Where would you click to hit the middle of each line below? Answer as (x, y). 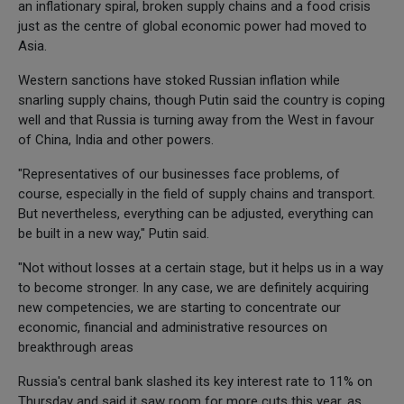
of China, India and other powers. (116, 139)
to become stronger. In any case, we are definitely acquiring (193, 287)
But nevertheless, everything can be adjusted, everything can (196, 213)
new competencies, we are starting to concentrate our (179, 307)
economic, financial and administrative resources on (173, 327)
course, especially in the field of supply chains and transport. (197, 193)
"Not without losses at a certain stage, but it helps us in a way (201, 267)
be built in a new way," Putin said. (114, 233)
